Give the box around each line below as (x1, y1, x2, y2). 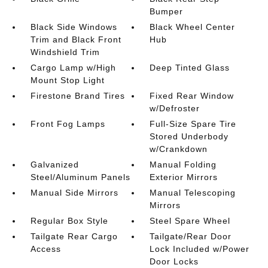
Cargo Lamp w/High (30, 63, 116, 72)
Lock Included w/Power (150, 244, 250, 254)
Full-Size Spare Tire (150, 119, 237, 129)
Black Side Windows (30, 22, 117, 32)
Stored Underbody (150, 132, 229, 141)
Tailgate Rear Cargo (30, 232, 118, 241)
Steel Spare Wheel (150, 216, 231, 226)
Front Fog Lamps (30, 119, 105, 129)
